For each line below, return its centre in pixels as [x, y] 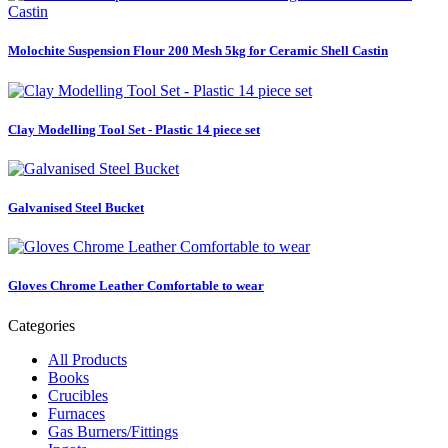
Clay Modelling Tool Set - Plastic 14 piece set [134, 129]
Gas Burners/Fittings [113, 431]
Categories [41, 325]
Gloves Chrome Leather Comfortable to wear [136, 286]
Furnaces [76, 413]
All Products [87, 359]
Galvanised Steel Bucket [76, 208]
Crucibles [78, 395]
